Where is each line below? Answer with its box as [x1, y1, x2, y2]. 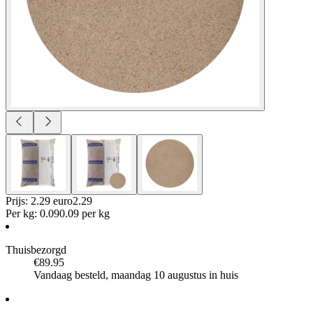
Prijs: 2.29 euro [6, 194, 73, 207]
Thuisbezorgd [6, 243, 66, 256]
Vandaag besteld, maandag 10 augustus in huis [34, 268, 238, 281]
